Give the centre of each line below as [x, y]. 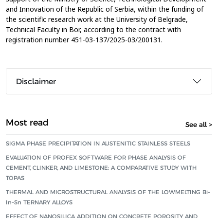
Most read [27, 123]
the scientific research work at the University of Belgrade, [97, 19]
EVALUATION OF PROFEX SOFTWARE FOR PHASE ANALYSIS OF [96, 157]
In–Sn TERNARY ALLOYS [39, 202]
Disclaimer [36, 81]
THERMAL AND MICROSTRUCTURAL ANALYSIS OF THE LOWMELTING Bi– [108, 192]
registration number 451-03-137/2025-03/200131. [84, 40]
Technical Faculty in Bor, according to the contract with [93, 29]
